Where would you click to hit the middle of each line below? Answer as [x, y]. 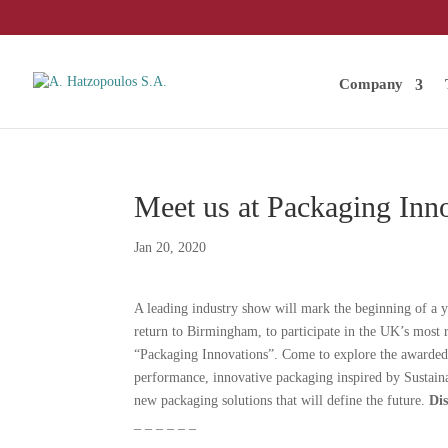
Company [371, 83]
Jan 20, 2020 [170, 247]
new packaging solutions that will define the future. [282, 400]
